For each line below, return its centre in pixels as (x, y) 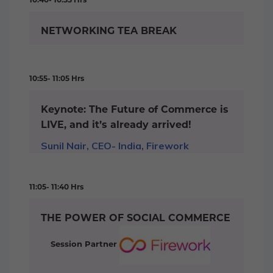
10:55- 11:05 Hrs (57, 79)
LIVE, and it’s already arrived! (116, 125)
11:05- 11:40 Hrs (56, 187)
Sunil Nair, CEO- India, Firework (115, 146)
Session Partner (85, 244)
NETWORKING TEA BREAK (109, 31)
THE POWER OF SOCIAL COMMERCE (136, 218)
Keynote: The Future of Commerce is (135, 110)
